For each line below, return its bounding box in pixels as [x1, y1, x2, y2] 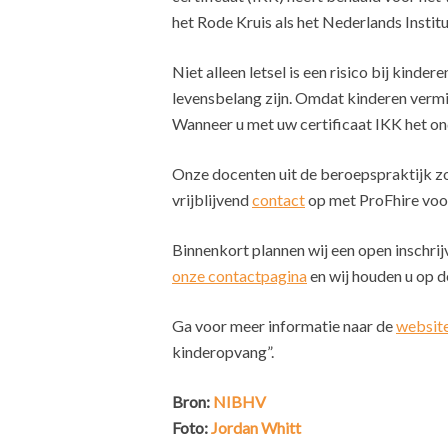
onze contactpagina [172, 266, 307, 285]
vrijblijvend [172, 190, 252, 209]
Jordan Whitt [211, 418, 301, 437]
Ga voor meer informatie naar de [172, 316, 396, 335]
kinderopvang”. [172, 342, 274, 361]
